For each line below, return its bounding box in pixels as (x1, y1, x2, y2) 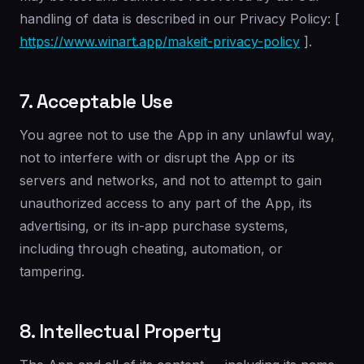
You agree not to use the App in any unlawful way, (19, 127, 335, 143)
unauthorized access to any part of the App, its (19, 195, 312, 211)
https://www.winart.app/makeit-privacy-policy (19, 33, 300, 50)
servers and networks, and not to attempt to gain (19, 172, 322, 188)
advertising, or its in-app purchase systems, (19, 218, 288, 234)
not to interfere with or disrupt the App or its (19, 149, 295, 166)
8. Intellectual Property (19, 319, 222, 344)
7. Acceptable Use (19, 89, 173, 114)
